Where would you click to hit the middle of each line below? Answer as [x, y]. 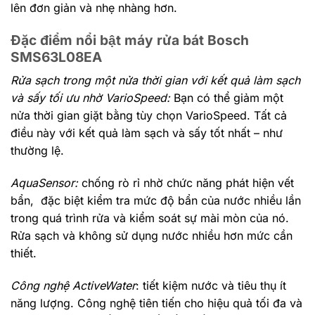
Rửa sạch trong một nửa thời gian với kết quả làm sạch [155, 81]
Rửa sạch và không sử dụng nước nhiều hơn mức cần [152, 235]
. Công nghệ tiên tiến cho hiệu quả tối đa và [186, 303]
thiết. [24, 253]
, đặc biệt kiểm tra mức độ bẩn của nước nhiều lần [166, 200]
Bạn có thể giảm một [229, 98]
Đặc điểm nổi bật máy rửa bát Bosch [130, 40]
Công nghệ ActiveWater [73, 285]
